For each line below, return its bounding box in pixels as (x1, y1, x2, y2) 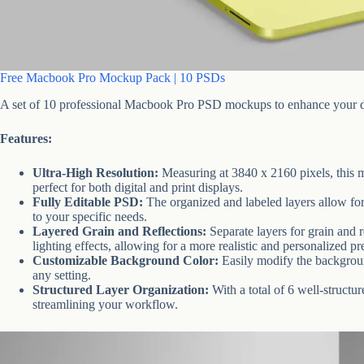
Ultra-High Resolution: (32, 165, 158, 180)
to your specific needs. (32, 209, 147, 223)
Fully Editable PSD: (32, 194, 143, 209)
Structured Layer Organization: (32, 282, 209, 297)
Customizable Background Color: (32, 253, 219, 267)
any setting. (32, 267, 91, 282)
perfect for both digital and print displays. (32, 180, 243, 194)
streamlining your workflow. (32, 297, 178, 311)
